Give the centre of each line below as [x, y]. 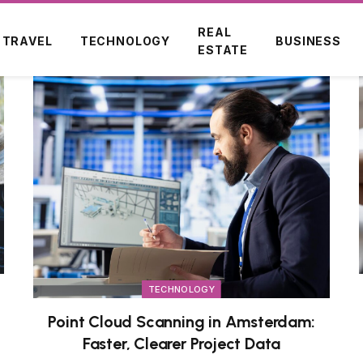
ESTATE [223, 49]
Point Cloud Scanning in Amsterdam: [181, 322]
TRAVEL [27, 41]
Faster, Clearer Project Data [181, 344]
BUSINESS [308, 41]
